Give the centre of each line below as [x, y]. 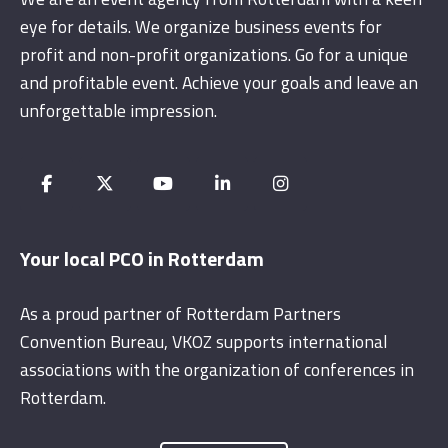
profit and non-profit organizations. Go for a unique [214, 54]
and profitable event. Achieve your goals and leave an [219, 82]
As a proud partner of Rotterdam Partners [180, 314]
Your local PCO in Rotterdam [142, 259]
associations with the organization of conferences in [217, 370]
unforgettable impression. [118, 110]
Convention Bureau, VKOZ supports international [203, 342]
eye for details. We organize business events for [201, 26]
